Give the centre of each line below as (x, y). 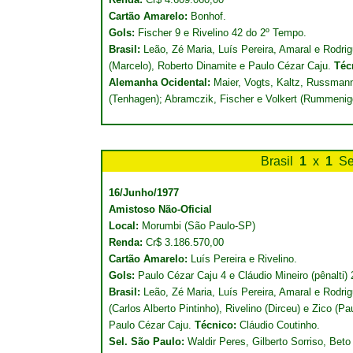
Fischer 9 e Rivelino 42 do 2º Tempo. (221, 33)
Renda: (127, 242)
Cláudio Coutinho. (278, 325)
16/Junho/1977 (144, 193)
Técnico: (216, 325)
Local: (125, 226)
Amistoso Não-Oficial (160, 209)
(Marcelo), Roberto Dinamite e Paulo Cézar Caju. (221, 66)
